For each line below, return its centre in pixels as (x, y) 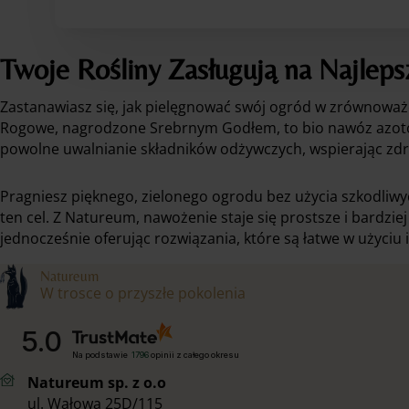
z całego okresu (207, 354)
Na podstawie (100, 354)
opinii (162, 354)
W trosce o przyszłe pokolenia (142, 294)
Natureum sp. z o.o (96, 383)
